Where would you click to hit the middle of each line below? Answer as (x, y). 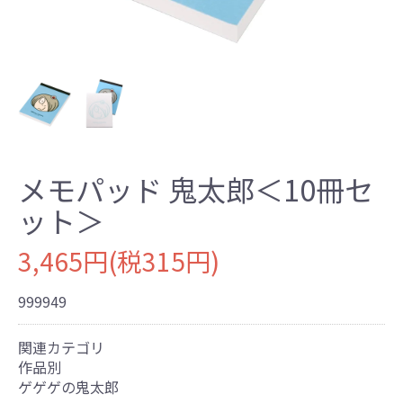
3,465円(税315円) (119, 260)
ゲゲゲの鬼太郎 (68, 386)
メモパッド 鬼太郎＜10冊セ (196, 188)
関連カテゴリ (61, 347)
